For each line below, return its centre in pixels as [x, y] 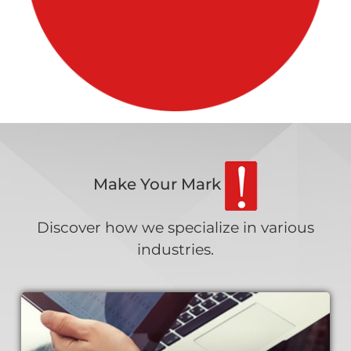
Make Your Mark [159, 185]
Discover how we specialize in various [175, 227]
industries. [175, 249]
